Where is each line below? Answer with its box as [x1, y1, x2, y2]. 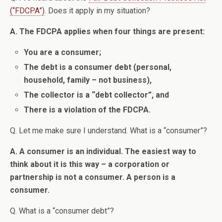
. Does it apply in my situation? [45, 5, 150, 15]
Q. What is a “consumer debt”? [10, 206, 114, 216]
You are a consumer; [24, 47, 102, 57]
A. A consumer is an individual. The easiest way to [10, 147, 196, 157]
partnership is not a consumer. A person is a [10, 172, 175, 182]
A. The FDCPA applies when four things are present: [10, 26, 205, 36]
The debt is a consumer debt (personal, [24, 62, 172, 72]
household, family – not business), [24, 75, 152, 85]
